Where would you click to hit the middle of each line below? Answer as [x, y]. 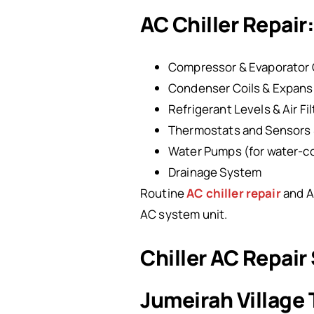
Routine [164, 193]
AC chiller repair [234, 193]
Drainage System [215, 172]
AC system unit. [184, 214]
